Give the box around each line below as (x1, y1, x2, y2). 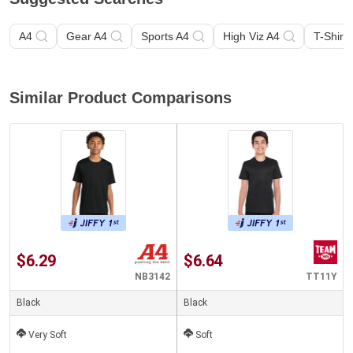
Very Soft (28, 329, 67, 341)
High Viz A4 (223, 30, 280, 43)
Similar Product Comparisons (9, 89, 232, 107)
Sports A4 (141, 30, 189, 43)
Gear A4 (66, 30, 107, 43)
